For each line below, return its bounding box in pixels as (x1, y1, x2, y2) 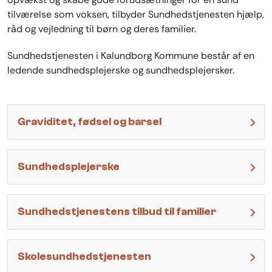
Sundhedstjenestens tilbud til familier (18, 205, 216, 219)
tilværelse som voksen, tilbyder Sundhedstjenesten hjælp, (7, 8, 264, 21)
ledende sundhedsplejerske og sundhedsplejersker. (7, 64, 234, 77)
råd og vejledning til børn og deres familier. (7, 22, 199, 36)
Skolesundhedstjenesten (18, 250, 151, 263)
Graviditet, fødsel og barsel (18, 115, 161, 129)
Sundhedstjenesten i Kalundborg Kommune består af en (7, 49, 254, 63)
